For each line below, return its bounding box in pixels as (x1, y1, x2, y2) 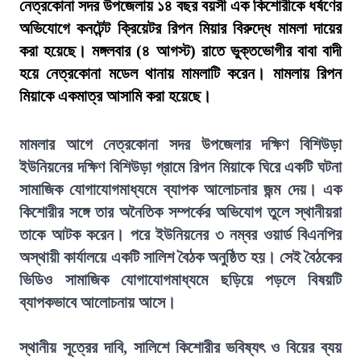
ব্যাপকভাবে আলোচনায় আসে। (19, 293, 176, 311)
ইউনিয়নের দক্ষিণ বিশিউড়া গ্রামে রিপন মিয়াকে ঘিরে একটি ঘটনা (19, 158, 342, 176)
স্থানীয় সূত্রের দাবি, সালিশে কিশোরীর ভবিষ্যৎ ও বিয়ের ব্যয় (19, 338, 342, 356)
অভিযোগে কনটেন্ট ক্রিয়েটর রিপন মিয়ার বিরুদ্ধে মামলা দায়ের (19, 19, 342, 37)
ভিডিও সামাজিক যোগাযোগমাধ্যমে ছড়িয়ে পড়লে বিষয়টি (19, 271, 342, 288)
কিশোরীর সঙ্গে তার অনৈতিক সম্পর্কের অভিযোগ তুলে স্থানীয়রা (19, 203, 342, 221)
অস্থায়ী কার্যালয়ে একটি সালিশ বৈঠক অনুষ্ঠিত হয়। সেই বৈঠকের (19, 248, 342, 266)
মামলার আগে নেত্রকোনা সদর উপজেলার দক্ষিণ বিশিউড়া (19, 135, 342, 153)
